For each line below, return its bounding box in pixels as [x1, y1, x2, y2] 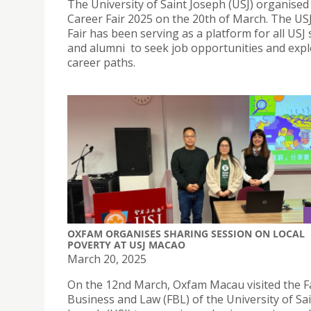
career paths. [67, 54, 135, 70]
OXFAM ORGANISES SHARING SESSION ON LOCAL [67, 227, 305, 241]
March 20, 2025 [67, 251, 146, 267]
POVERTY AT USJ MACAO [67, 238, 185, 252]
